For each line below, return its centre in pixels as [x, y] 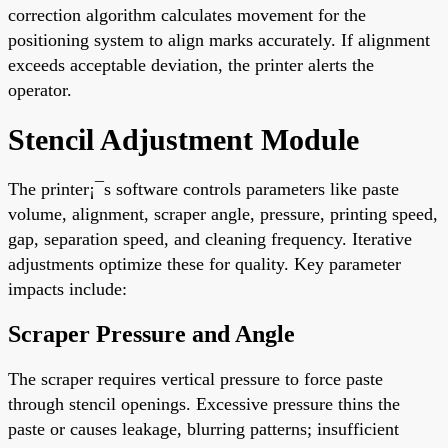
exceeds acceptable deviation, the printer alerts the [191, 64]
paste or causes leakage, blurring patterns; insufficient [203, 428]
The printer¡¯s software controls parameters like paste [203, 188]
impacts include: [67, 288]
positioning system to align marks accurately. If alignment [219, 39]
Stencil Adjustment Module [183, 139]
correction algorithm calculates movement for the [187, 14]
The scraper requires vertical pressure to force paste [195, 378]
